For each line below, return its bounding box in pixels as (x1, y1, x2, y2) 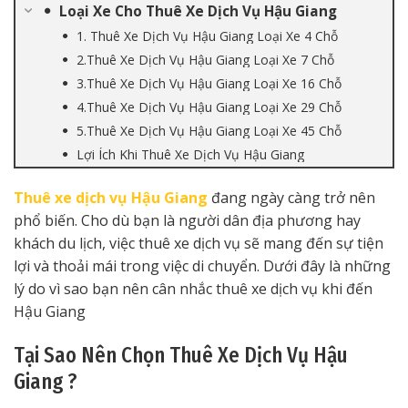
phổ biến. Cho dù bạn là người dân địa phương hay (14, 210, 361, 230)
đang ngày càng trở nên (211, 188, 375, 208)
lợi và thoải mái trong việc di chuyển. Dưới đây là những (14, 256, 391, 276)
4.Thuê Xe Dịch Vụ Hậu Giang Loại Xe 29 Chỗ (76, 98, 342, 116)
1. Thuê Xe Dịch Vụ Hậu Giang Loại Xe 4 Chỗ (76, 27, 338, 45)
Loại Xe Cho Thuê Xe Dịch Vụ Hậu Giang (59, 2, 337, 21)
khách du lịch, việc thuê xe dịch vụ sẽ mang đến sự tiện (14, 233, 383, 253)
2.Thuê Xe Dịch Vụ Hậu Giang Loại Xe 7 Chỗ (76, 51, 334, 68)
